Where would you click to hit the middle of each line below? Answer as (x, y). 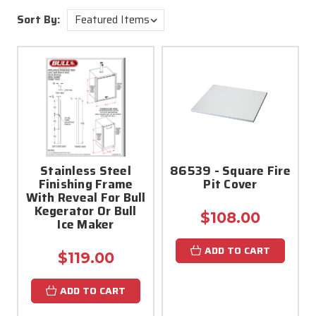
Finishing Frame (86, 184)
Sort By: (38, 20)
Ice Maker (86, 224)
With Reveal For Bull (86, 197)
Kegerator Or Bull (86, 211)
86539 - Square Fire (230, 171)
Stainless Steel (86, 171)
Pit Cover (230, 184)
